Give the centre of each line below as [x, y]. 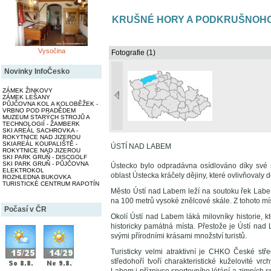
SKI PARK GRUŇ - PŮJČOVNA [45, 164]
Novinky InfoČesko [37, 71]
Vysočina [51, 51]
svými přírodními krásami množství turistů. [179, 236]
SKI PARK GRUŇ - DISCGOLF [45, 157]
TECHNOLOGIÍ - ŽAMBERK [41, 124]
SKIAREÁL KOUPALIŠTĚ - [40, 144]
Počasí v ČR [25, 209]
